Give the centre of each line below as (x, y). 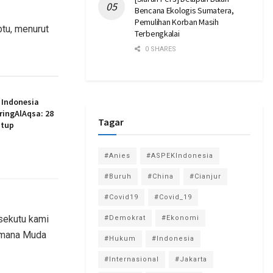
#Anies (117, 155)
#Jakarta (191, 259)
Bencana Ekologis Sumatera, (184, 10)
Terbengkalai (157, 33)
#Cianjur (205, 176)
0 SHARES (160, 49)
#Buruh (118, 176)
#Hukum (120, 238)
